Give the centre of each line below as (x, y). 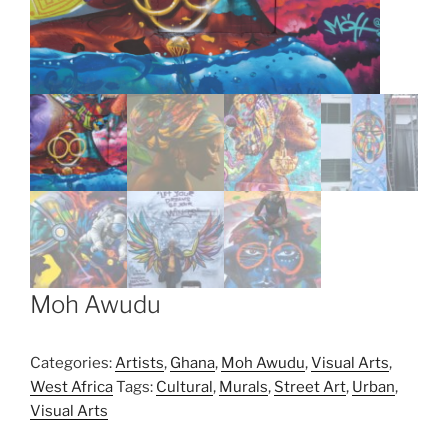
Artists (139, 362)
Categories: (72, 362)
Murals (243, 386)
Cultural (184, 386)
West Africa (71, 386)
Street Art (310, 386)
